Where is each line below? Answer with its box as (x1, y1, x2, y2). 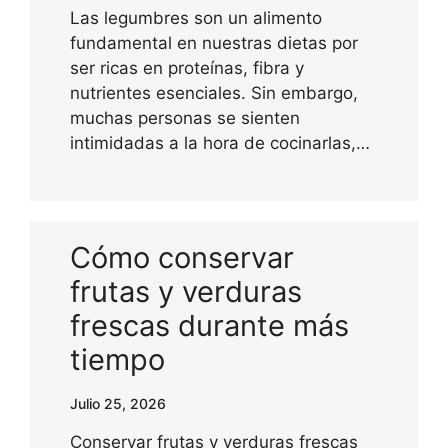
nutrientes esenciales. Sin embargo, (70, 82, 358, 103)
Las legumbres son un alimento (70, 7, 322, 28)
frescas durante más (70, 307, 349, 343)
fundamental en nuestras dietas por (70, 32, 358, 53)
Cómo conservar (70, 239, 294, 275)
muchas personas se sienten (70, 107, 300, 128)
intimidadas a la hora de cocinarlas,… (70, 132, 370, 153)
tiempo (70, 341, 165, 377)
